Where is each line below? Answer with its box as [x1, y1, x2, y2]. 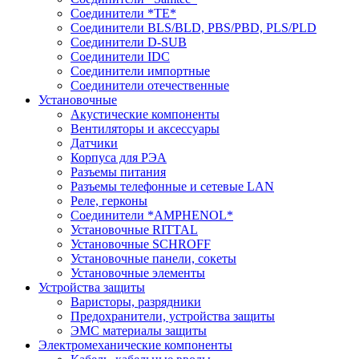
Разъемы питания [71, 164, 166, 179]
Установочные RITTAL [71, 222, 198, 236]
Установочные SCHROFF [71, 236, 211, 251]
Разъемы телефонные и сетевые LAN [71, 179, 274, 193]
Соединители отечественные [71, 78, 229, 92]
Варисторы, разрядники [71, 294, 201, 309]
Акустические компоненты [71, 107, 220, 121]
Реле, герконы [71, 193, 147, 208]
